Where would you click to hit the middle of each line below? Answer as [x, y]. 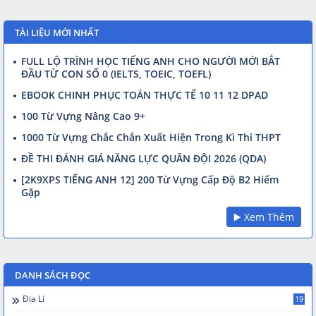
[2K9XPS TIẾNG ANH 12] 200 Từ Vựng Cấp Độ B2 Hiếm [150, 179]
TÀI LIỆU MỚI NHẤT [57, 32]
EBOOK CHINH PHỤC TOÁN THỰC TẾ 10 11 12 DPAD [145, 95]
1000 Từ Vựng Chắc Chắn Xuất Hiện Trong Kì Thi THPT [151, 137]
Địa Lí [34, 298]
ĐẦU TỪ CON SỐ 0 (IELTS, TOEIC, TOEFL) [116, 73]
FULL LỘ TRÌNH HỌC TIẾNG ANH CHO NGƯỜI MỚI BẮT [151, 61]
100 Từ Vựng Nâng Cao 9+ [83, 116]
